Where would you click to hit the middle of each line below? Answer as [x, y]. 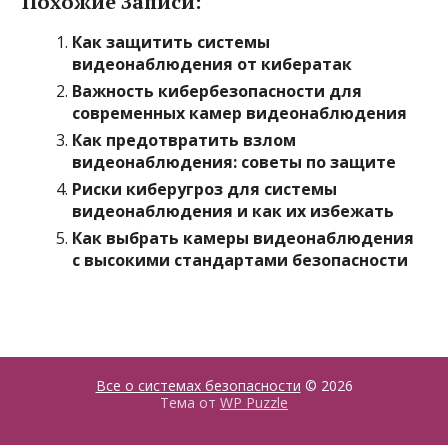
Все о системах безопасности [198, 385]
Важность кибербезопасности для [217, 91]
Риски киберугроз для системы [205, 189]
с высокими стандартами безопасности [240, 260]
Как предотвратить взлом [184, 140]
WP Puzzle [254, 402]
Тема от [190, 402]
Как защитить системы [171, 42]
